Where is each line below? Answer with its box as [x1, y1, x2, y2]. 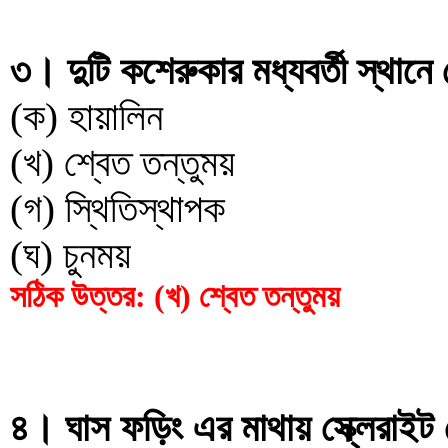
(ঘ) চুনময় [10, 233, 131, 276]
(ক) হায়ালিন [10, 95, 163, 138]
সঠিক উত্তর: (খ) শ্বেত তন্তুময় [10, 278, 340, 314]
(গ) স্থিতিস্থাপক [10, 187, 225, 230]
